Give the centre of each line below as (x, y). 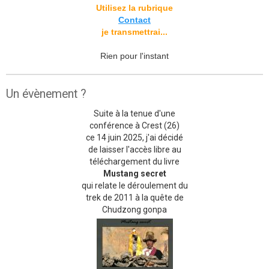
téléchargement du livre (134, 161)
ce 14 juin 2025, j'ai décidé (134, 137)
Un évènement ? (46, 94)
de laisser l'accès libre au (134, 149)
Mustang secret (134, 173)
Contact (134, 20)
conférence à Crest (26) (134, 125)
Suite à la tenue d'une (134, 113)
